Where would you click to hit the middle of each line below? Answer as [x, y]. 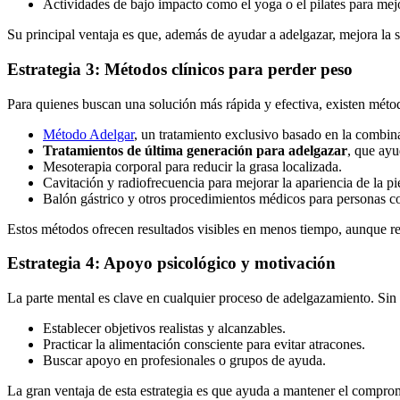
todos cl [155, 69]
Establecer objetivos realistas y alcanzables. [164, 329]
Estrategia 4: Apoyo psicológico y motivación [171, 263]
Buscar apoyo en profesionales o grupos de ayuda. [184, 361]
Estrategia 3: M [64, 69]
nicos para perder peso [270, 69]
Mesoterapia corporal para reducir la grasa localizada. [192, 166]
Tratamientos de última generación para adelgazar [195, 150]
